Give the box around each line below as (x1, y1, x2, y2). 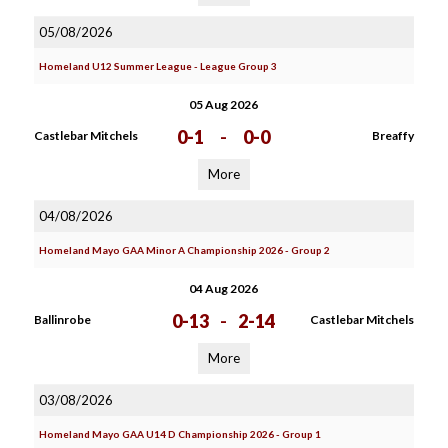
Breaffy (371, 128, 414, 143)
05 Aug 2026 (189, 97, 259, 112)
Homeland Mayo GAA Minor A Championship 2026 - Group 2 (38, 244, 330, 256)
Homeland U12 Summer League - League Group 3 (38, 60, 277, 72)
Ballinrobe (33, 312, 91, 327)
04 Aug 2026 (189, 281, 259, 296)
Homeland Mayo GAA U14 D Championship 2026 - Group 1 (38, 428, 321, 440)
